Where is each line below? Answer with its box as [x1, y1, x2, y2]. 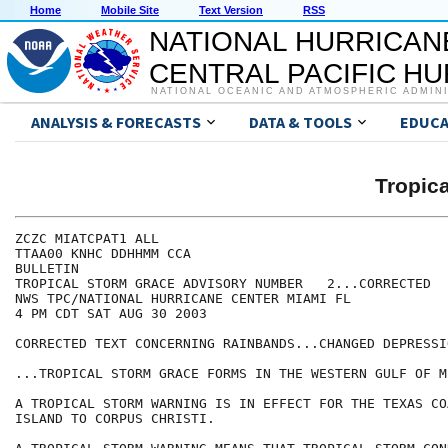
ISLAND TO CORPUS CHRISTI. [15, 411, 215, 427]
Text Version [199, 4, 263, 17]
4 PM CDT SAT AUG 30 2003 [15, 306, 207, 322]
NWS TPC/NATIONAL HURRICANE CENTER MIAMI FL [15, 291, 351, 307]
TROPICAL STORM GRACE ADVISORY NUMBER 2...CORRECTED [15, 276, 431, 292]
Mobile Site [101, 4, 159, 17]
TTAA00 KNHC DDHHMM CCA [15, 246, 191, 262]
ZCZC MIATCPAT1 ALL [15, 231, 159, 247]
